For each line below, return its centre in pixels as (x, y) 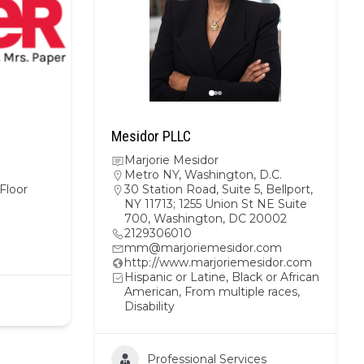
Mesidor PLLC (151, 136)
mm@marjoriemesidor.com (203, 248)
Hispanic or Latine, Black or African (222, 277)
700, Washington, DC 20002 (206, 219)
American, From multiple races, (212, 292)
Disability (149, 306)
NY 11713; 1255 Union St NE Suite (216, 204)
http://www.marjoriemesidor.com (218, 262)
